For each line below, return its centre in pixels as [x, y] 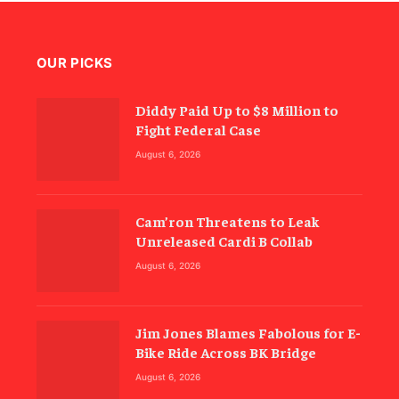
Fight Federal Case [198, 130]
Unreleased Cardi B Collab [224, 241]
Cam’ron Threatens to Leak [227, 221]
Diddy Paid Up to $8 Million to [236, 110]
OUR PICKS [75, 63]
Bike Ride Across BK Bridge [225, 352]
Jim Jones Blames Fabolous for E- [248, 333]
